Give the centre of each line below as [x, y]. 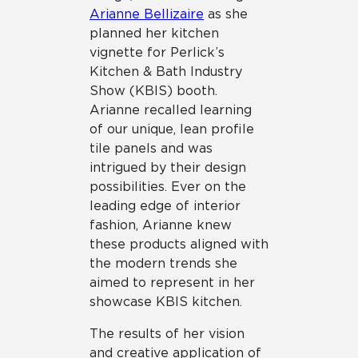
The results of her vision [167, 334]
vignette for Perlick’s [157, 52]
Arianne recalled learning [171, 110]
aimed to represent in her [172, 282]
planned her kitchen [154, 33]
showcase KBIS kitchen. [166, 302]
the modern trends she [163, 263]
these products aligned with [179, 244]
